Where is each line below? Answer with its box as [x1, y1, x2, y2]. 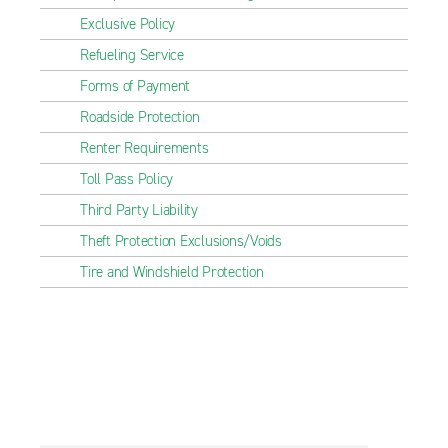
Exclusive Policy [80, 14, 175, 34]
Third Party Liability [80, 200, 198, 220]
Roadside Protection [80, 107, 200, 127]
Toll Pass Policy [80, 169, 173, 189]
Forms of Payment [80, 76, 190, 96]
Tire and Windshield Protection [80, 262, 264, 282]
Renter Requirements [80, 138, 209, 158]
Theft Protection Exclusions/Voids [80, 231, 282, 251]
